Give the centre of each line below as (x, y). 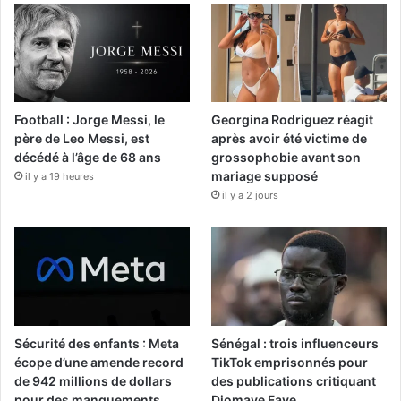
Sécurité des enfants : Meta (97, 344)
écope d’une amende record (99, 363)
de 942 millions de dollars (93, 381)
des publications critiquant (294, 381)
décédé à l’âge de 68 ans (88, 157)
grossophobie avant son (286, 157)
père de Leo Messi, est (82, 138)
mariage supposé (265, 175)
